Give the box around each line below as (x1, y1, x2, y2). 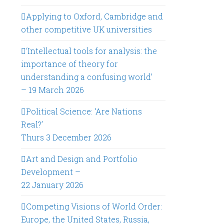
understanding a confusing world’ (21, 71, 153, 82)
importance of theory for (21, 58, 118, 69)
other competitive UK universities (21, 24, 152, 34)
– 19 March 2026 (21, 84, 84, 95)
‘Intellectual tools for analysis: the (26, 45, 157, 56)
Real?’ (21, 119, 43, 129)
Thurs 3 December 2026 (21, 132, 112, 142)
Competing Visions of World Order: (26, 201, 162, 211)
